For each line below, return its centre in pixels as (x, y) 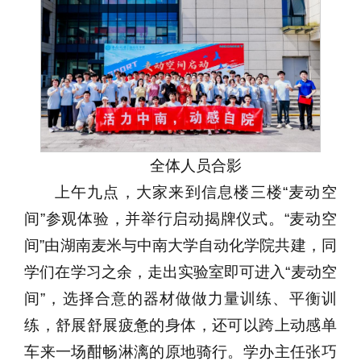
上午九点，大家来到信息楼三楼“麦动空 (195, 192)
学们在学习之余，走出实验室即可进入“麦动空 (180, 272)
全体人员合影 (195, 165)
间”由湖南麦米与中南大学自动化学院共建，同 (180, 245)
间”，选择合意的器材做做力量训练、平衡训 (180, 298)
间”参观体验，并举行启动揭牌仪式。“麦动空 (180, 218)
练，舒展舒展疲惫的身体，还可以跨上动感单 (180, 325)
